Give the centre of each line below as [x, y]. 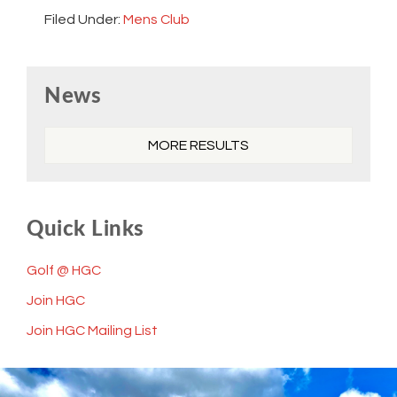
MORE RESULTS [198, 146]
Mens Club [156, 20]
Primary [69, 80]
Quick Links [86, 230]
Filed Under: [84, 20]
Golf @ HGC [64, 271]
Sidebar [67, 108]
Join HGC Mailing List [92, 331]
